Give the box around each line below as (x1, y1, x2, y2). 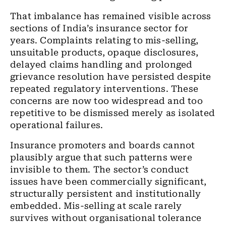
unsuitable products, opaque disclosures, (10, 47, 199, 58)
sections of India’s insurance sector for (10, 23, 189, 33)
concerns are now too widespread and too (10, 96, 203, 106)
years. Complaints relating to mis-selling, (10, 35, 199, 45)
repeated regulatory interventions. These (10, 84, 199, 94)
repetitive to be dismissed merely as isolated (10, 108, 215, 118)
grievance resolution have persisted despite (10, 72, 211, 82)
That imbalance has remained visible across (10, 11, 211, 21)
